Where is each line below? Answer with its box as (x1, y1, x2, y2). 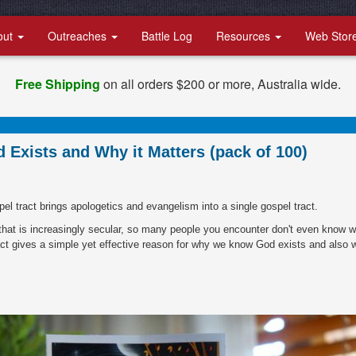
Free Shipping (15, 75, 100, 93)
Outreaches (48, 28, 110, 44)
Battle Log (141, 28, 192, 44)
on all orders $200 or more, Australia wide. (100, 75, 341, 93)
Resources (216, 28, 273, 44)
